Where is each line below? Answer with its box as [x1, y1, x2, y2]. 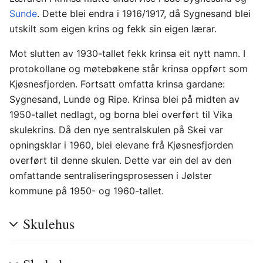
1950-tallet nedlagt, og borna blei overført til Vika [9, 109, 232, 120]
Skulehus [23, 214, 75, 233]
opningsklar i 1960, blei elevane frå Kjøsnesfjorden [9, 139, 233, 151]
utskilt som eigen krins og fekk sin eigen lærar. [9, 23, 217, 35]
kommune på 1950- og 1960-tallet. [9, 185, 164, 197]
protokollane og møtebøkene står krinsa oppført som [9, 63, 248, 75]
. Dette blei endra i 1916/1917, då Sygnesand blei [37, 8, 251, 19]
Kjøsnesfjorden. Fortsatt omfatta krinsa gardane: [9, 78, 225, 90]
